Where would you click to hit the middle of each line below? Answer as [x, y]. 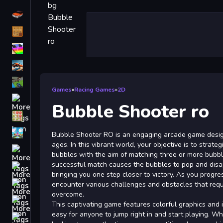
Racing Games [95, 90]
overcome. [68, 194]
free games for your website [83, 65]
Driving [46, 14]
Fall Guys [50, 150]
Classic [46, 31]
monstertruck [56, 167]
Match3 [46, 116]
